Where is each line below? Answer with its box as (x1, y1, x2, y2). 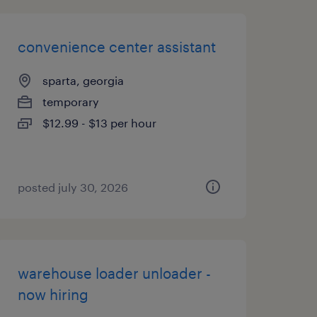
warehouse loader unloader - (17, 265, 211, 282)
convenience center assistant (17, 38, 216, 55)
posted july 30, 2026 (17, 180, 128, 194)
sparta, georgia (42, 74, 124, 87)
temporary (42, 95, 99, 108)
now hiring (17, 286, 88, 303)
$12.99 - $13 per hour (42, 116, 156, 129)
